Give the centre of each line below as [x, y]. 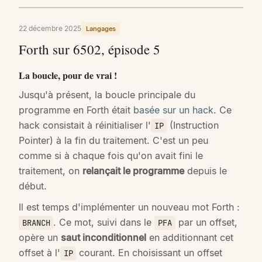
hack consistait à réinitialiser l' [85, 125]
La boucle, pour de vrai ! [68, 75]
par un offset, [206, 222]
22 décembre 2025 [50, 28]
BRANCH [36, 223]
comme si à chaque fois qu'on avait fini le [111, 155]
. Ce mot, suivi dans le [104, 222]
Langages [101, 28]
